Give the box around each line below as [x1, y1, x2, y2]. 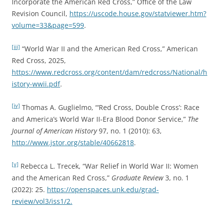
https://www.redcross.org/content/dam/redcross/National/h [12, 67, 207, 77]
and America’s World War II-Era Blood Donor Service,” [12, 114, 188, 124]
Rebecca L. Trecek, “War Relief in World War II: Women [19, 161, 198, 171]
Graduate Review [111, 173, 163, 183]
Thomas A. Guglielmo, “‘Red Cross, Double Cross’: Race [20, 103, 199, 112]
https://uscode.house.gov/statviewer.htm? [69, 9, 206, 19]
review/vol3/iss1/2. [12, 197, 72, 206]
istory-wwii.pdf [12, 79, 60, 89]
